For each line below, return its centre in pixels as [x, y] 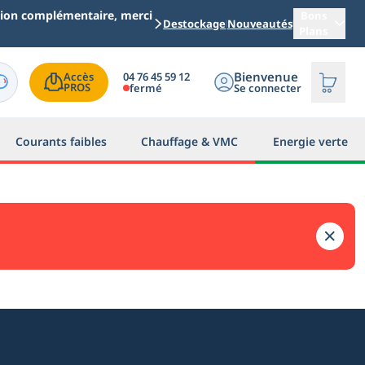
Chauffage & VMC [190, 141]
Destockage [195, 23]
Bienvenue [266, 77]
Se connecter [268, 88]
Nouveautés [259, 23]
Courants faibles [61, 141]
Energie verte [310, 141]
